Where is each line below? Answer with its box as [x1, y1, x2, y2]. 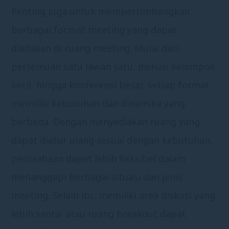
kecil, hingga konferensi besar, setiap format [11, 78, 210, 91]
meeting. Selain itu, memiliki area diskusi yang [11, 189, 216, 201]
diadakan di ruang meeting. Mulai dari [11, 41, 179, 54]
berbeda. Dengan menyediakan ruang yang [11, 115, 200, 128]
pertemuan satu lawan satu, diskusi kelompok [11, 60, 216, 73]
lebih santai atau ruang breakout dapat [11, 207, 187, 220]
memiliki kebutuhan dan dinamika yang [11, 97, 186, 109]
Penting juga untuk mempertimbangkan [11, 5, 190, 17]
